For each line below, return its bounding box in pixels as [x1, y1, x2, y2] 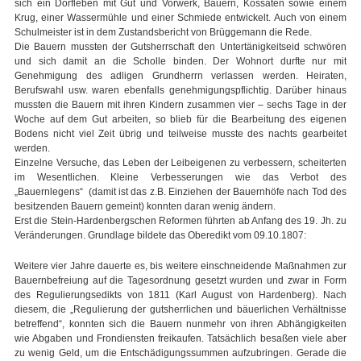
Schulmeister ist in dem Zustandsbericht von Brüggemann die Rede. [15, 27, 312, 39]
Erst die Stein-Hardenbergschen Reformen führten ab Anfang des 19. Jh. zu [15, 215, 346, 227]
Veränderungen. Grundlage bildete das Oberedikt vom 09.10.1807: [15, 230, 306, 242]
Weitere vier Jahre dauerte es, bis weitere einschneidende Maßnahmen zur [15, 260, 346, 272]
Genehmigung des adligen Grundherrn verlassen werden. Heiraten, [15, 70, 346, 82]
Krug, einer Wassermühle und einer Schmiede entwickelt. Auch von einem [15, 12, 346, 24]
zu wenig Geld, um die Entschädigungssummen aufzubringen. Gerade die [15, 347, 346, 359]
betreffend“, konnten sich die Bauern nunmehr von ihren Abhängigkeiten [15, 318, 346, 330]
